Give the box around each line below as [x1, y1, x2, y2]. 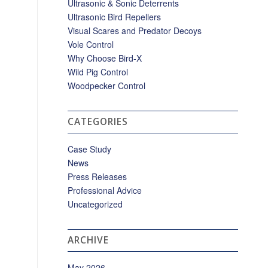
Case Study [68, 143, 112, 155]
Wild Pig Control [68, 66, 129, 78]
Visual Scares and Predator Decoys [68, 25, 202, 36]
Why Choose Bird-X [68, 52, 142, 64]
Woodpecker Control [68, 80, 146, 92]
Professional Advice [68, 184, 142, 196]
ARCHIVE [68, 234, 109, 246]
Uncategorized [68, 198, 123, 210]
